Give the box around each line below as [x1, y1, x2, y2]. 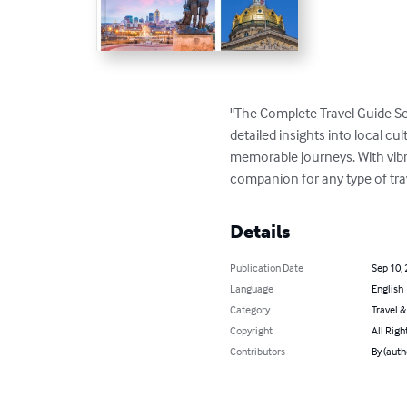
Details [230, 221, 291, 243]
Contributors [230, 344, 286, 359]
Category [230, 303, 271, 317]
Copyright [230, 323, 273, 338]
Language [230, 282, 274, 296]
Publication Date [230, 261, 304, 275]
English [371, 282, 403, 296]
